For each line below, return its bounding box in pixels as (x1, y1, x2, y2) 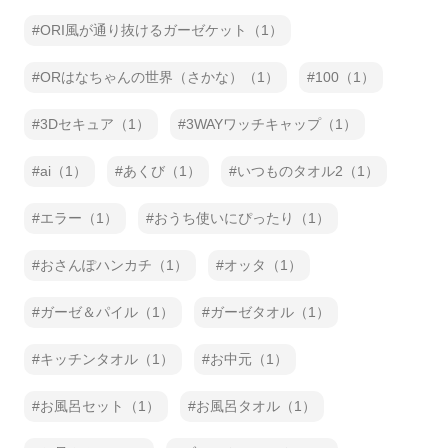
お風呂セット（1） (40, 398, 160, 414)
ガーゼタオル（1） (210, 304, 330, 320)
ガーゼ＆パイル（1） (40, 304, 174, 320)
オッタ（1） (224, 257, 302, 273)
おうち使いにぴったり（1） (154, 210, 330, 226)
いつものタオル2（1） (237, 163, 379, 179)
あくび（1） (123, 163, 201, 179)
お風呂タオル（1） (196, 398, 316, 414)
